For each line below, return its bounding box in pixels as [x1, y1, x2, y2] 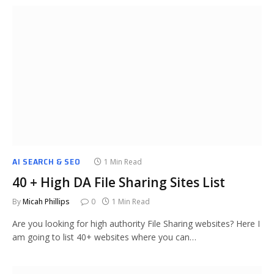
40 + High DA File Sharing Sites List [12, 174, 225, 191]
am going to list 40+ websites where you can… [12, 231, 196, 243]
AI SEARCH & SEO [12, 155, 81, 168]
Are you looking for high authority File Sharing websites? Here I [12, 218, 260, 229]
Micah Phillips [23, 196, 70, 207]
